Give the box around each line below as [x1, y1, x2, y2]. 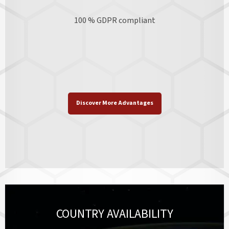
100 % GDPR [74, 15, 117, 27]
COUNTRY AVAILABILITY [56, 204, 173, 223]
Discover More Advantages [76, 99, 153, 108]
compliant [118, 15, 155, 27]
